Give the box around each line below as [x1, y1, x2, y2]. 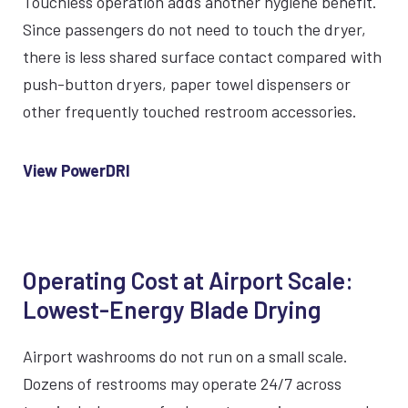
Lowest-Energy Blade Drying [23, 295, 321, 323]
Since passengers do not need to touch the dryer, [23, 19, 366, 39]
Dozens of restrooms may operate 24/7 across [23, 373, 342, 393]
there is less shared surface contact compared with [23, 46, 382, 66]
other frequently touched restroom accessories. [23, 101, 357, 121]
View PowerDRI [23, 160, 130, 180]
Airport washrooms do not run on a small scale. [23, 346, 348, 366]
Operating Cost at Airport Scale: [23, 266, 353, 294]
